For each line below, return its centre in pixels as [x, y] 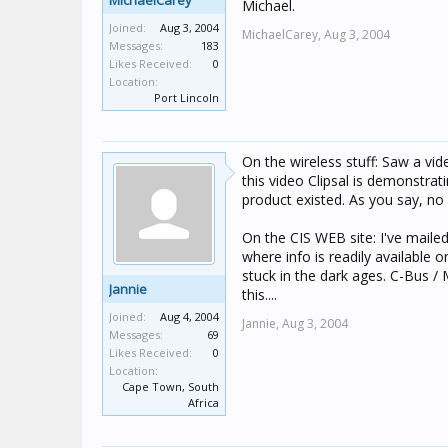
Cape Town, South [170, 386]
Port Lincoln [186, 97]
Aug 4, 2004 [189, 316]
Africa [203, 402]
